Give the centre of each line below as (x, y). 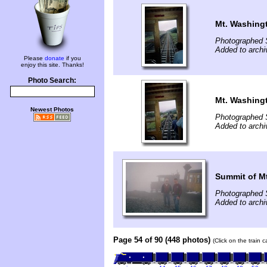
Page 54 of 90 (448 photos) (162, 240)
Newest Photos (52, 109)
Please (34, 58)
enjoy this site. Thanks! (52, 65)
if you (72, 58)
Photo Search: (52, 80)
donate (54, 58)
